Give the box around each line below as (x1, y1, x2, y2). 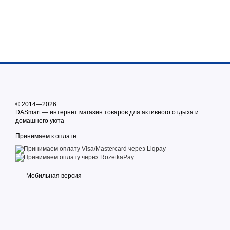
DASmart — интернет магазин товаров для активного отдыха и (15, 109, 199, 116)
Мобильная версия (25, 172, 82, 179)
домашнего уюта (15, 117, 64, 124)
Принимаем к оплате (15, 132, 76, 140)
